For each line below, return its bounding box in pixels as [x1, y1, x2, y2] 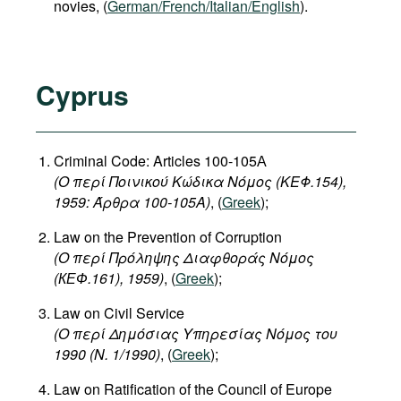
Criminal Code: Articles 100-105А [54, 150, 267, 171]
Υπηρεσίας [183, 323, 262, 344]
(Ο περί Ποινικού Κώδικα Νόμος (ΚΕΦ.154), [54, 171, 346, 192]
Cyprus [36, 75, 129, 114]
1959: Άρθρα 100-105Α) [54, 192, 210, 212]
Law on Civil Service [54, 303, 184, 323]
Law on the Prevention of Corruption [54, 226, 282, 247]
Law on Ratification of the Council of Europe [54, 379, 332, 399]
